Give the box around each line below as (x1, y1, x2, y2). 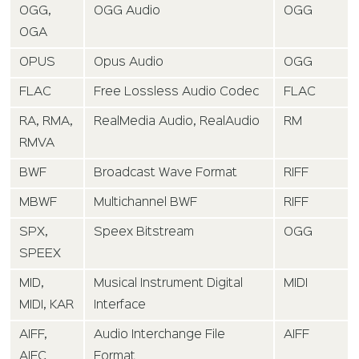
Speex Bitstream (94, 227, 195, 239)
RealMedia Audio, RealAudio (94, 116, 260, 128)
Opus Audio (94, 57, 164, 69)
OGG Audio (94, 6, 161, 18)
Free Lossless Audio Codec (94, 87, 260, 99)
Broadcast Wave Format (94, 167, 238, 179)
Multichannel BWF (94, 197, 198, 209)
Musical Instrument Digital (94, 278, 244, 290)
